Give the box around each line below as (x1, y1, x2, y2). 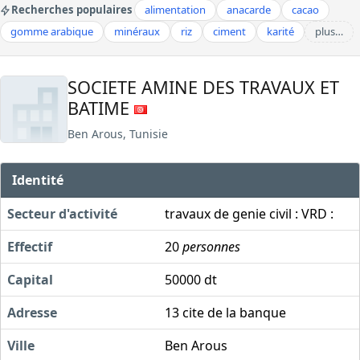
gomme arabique (10, 24, 93, 39)
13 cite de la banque (165, 303, 286, 321)
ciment (213, 24, 246, 39)
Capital (7, 270, 53, 288)
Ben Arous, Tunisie (67, 125, 168, 141)
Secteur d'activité (7, 204, 117, 223)
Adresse (7, 303, 57, 321)
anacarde (227, 2, 271, 17)
